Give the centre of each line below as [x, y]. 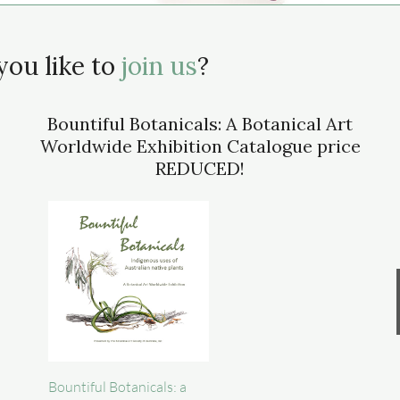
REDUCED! [200, 168]
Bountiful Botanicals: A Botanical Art [200, 124]
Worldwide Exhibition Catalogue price [200, 146]
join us [159, 66]
